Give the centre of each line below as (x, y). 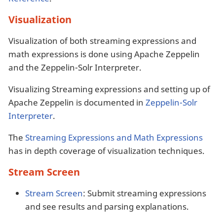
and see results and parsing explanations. (107, 206)
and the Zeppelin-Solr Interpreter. (75, 67)
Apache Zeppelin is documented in (77, 102)
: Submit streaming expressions (145, 193)
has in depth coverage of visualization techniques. (107, 150)
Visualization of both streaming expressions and (102, 40)
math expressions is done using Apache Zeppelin (104, 54)
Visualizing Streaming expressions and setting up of (109, 89)
